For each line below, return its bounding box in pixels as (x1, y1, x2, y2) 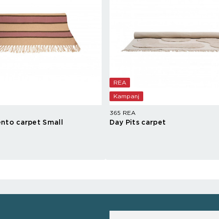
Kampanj (113, 93, 139, 100)
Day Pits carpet (109, 119, 166, 127)
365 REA (109, 110, 135, 116)
